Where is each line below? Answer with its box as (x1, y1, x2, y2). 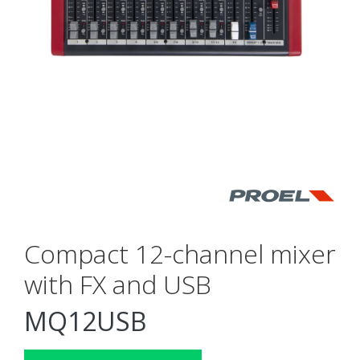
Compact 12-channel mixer (24, 236, 336, 271)
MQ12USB (24, 304, 146, 338)
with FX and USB (24, 267, 211, 301)
